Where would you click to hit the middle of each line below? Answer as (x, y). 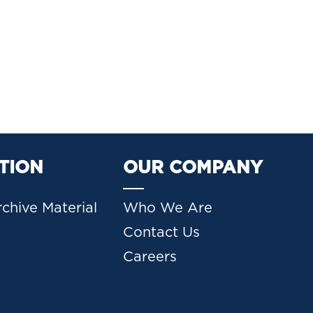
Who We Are (168, 208)
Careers (150, 257)
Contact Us (162, 233)
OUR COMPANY (193, 168)
